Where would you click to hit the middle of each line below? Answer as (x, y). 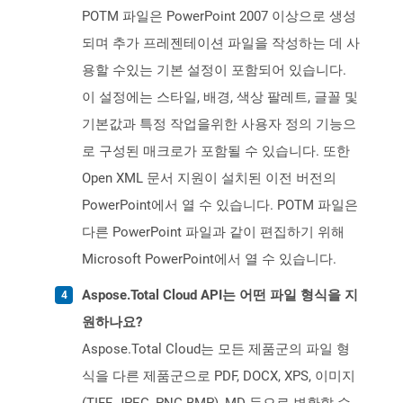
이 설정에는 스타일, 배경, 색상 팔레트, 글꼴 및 (220, 98)
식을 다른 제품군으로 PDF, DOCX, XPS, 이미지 (219, 376)
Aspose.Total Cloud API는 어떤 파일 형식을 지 (220, 296)
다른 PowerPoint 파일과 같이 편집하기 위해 (213, 233)
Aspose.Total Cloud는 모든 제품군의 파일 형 (216, 349)
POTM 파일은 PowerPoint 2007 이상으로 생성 (219, 17)
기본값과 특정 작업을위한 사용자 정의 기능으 (219, 125)
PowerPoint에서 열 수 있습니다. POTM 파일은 (220, 206)
